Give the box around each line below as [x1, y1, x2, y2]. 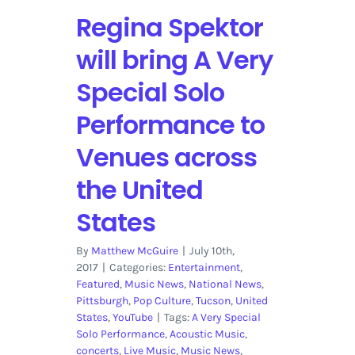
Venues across [75, 139, 257, 175]
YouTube [112, 310, 153, 324]
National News [188, 277, 261, 291]
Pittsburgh [75, 293, 128, 307]
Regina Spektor [75, 9, 263, 45]
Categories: [109, 260, 168, 274]
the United [75, 171, 203, 208]
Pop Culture [132, 293, 191, 307]
